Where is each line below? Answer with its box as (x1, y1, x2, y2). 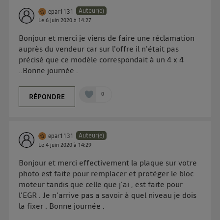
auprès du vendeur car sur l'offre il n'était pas (19, 43, 179, 55)
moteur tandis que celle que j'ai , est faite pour (19, 178, 183, 190)
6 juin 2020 (46, 17, 73, 25)
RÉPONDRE (29, 92, 65, 102)
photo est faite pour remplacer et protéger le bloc (19, 167, 194, 179)
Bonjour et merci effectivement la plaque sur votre (19, 157, 197, 168)
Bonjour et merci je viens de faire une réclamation (19, 32, 195, 44)
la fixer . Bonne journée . (19, 200, 105, 211)
